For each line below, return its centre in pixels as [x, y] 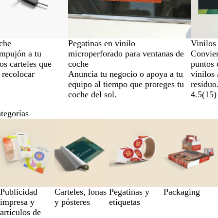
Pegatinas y [129, 192]
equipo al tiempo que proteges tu [126, 84]
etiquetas [125, 202]
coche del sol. [92, 94]
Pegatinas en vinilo [102, 43]
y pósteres [72, 202]
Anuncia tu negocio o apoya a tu [126, 74]
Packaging [182, 192]
